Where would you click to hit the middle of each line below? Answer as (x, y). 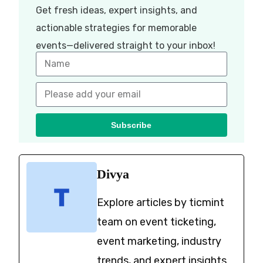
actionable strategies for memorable (116, 28)
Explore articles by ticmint (161, 202)
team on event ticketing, (157, 222)
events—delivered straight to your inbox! (125, 45)
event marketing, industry (159, 241)
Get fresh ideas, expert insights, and (116, 10)
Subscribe (131, 125)
